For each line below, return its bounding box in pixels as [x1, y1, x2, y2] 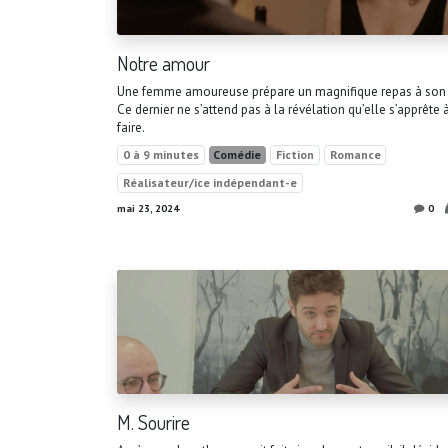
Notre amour [117, 50, 210, 77]
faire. [117, 119, 145, 137]
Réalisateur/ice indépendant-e [122, 175, 297, 191]
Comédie [213, 147, 262, 163]
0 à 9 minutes [122, 147, 199, 163]
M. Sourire [117, 408, 190, 435]
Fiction [275, 147, 314, 163]
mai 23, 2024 [117, 201, 179, 216]
